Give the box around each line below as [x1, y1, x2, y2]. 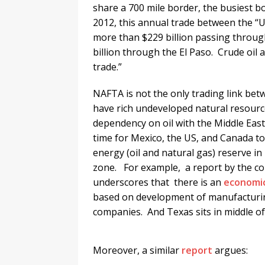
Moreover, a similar [93, 244, 182, 257]
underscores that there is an [93, 176, 224, 189]
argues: [212, 244, 248, 257]
